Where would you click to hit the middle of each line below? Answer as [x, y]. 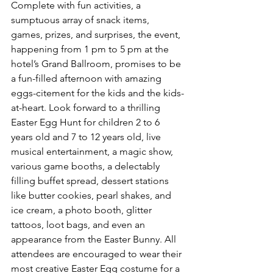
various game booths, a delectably [87, 166]
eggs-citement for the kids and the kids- [97, 93]
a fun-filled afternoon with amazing [87, 78]
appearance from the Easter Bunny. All [95, 239]
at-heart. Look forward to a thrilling [87, 107]
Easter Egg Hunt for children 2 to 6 [87, 122]
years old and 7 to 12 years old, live [87, 136]
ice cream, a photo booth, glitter [83, 210]
